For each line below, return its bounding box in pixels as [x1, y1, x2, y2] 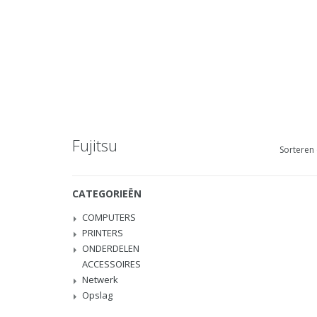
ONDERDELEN [82, 242, 139, 255]
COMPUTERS [82, 211, 136, 224]
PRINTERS [82, 226, 123, 239]
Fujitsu [72, 134, 117, 156]
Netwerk [82, 273, 118, 286]
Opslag [82, 289, 113, 301]
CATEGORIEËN [72, 187, 142, 200]
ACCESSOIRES [82, 258, 141, 270]
